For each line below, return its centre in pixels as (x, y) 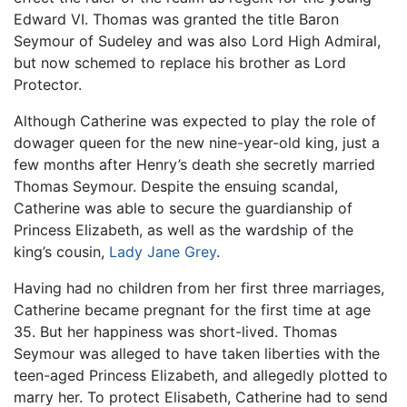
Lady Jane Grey (163, 252)
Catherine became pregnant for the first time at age (192, 310)
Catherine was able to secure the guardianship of (183, 208)
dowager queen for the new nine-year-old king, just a (197, 143)
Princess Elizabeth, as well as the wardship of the (184, 230)
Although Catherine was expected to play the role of (195, 121)
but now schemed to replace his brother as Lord (180, 63)
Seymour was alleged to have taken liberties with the (197, 354)
